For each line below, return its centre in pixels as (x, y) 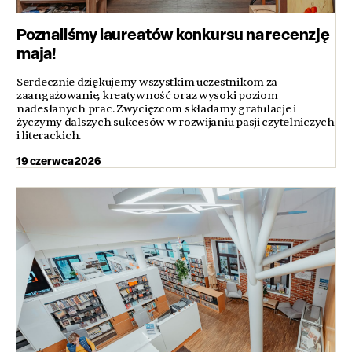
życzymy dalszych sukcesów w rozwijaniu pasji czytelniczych (176, 122)
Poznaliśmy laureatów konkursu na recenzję (173, 34)
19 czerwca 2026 (59, 160)
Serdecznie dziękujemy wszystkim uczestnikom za (147, 82)
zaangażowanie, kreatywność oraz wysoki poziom (147, 95)
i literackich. (49, 135)
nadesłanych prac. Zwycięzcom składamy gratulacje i (157, 108)
